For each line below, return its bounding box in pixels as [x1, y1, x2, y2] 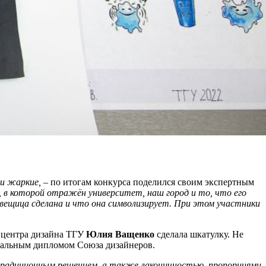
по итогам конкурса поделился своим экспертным [48, 177, 254, 188]
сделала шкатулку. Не [154, 229, 243, 240]
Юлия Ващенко [86, 229, 154, 240]
